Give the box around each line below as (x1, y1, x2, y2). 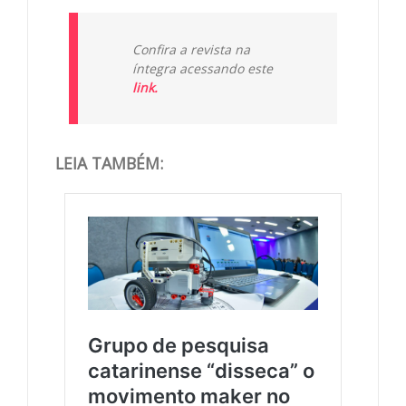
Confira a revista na (132, 41, 250, 59)
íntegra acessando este (132, 60, 273, 78)
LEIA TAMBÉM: (55, 152, 163, 175)
